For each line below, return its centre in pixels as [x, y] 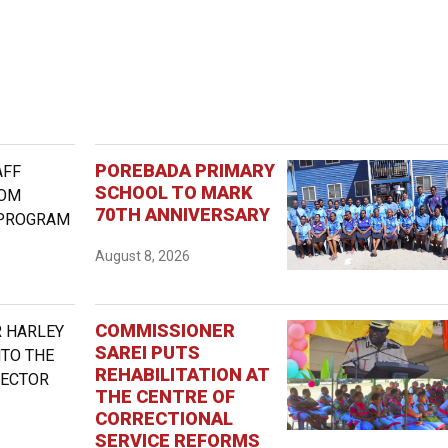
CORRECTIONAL [164, 418]
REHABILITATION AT [182, 374]
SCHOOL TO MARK [174, 192]
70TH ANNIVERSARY [183, 214]
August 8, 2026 [143, 255]
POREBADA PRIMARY [185, 170]
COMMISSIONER [165, 330]
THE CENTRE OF [165, 396]
